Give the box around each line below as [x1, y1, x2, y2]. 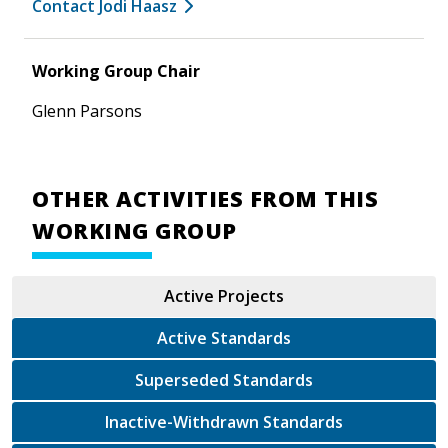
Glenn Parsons [32, 99, 142, 122]
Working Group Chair [32, 59, 200, 82]
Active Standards [157, 326, 291, 349]
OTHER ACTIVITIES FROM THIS [32, 183, 378, 213]
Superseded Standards [233, 368, 313, 391]
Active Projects [164, 284, 284, 307]
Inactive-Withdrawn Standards [263, 410, 343, 433]
